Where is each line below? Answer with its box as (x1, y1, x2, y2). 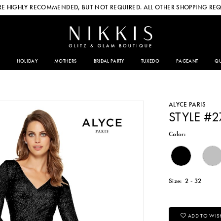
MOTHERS (54, 58, 77, 65)
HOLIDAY (16, 58, 38, 65)
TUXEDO (141, 58, 159, 65)
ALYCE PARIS (168, 100, 206, 109)
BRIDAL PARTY (93, 58, 124, 65)
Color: (168, 130, 186, 139)
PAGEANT (176, 58, 198, 65)
